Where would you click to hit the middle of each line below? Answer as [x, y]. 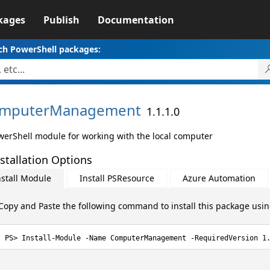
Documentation [136, 20]
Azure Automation [219, 178]
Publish [61, 20]
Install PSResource [117, 178]
